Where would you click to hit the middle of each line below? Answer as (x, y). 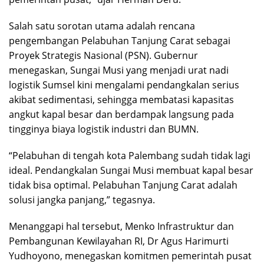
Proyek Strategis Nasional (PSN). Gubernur (103, 56)
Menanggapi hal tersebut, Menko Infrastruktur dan (121, 227)
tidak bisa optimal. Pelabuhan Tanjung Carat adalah (123, 185)
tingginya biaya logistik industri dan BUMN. (104, 129)
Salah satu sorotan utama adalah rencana (102, 26)
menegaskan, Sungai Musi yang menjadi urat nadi (119, 70)
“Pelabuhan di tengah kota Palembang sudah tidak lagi (130, 156)
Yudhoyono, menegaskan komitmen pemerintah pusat (130, 256)
